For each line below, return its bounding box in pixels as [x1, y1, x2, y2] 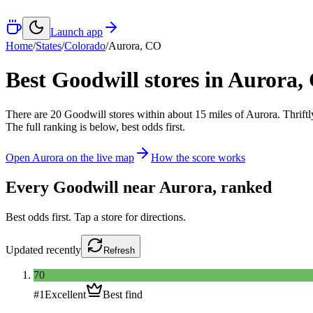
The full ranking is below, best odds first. [6, 120, 185, 133]
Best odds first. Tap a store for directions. [6, 210, 186, 223]
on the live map [64, 151, 134, 163]
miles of [206, 108, 246, 120]
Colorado [64, 40, 105, 52]
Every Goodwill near [6, 177, 159, 196]
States [36, 40, 61, 52]
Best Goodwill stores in [6, 67, 228, 93]
